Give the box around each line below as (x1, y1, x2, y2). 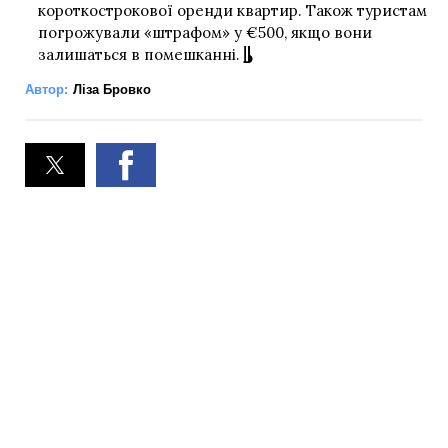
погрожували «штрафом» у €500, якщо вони (37, 23, 372, 43)
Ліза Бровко (73, 82, 151, 98)
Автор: (25, 82, 68, 98)
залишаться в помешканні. (37, 45, 240, 65)
